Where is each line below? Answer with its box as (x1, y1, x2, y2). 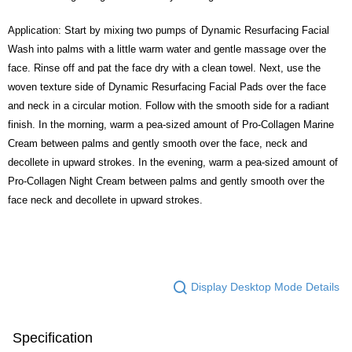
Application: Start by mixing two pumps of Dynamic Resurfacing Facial (8, 24, 329, 36)
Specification (13, 329, 93, 346)
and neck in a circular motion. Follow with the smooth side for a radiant (8, 99, 329, 112)
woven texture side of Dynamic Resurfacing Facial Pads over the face (8, 80, 326, 93)
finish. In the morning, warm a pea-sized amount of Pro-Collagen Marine (8, 118, 334, 130)
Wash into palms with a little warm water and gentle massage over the (8, 42, 326, 55)
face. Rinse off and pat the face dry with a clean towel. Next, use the (8, 61, 321, 74)
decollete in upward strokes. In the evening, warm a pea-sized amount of (8, 156, 338, 168)
